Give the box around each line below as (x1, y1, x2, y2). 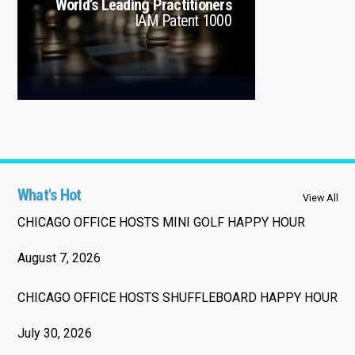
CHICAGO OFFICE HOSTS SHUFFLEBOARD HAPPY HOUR (17, 289, 338, 305)
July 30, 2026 (17, 325, 92, 341)
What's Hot (17, 185, 82, 204)
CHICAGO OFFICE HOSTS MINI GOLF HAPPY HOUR (17, 214, 305, 230)
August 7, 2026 (17, 250, 101, 265)
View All (302, 191, 338, 204)
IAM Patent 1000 (135, 10, 231, 30)
